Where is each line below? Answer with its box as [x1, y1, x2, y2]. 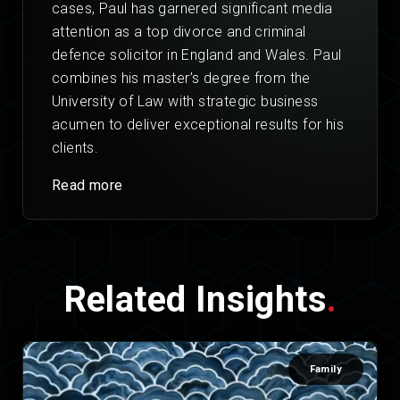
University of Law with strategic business [52, 93, 319, 111]
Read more [52, 177, 123, 195]
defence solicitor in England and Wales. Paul [52, 46, 342, 64]
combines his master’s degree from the [52, 70, 311, 87]
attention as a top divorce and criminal [52, 23, 306, 41]
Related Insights [62, 279, 327, 321]
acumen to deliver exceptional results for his [52, 116, 344, 134]
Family [309, 363, 342, 376]
